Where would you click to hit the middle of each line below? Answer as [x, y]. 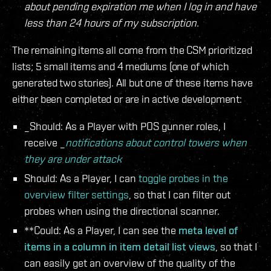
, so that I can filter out [180, 195]
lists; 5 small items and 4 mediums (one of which [121, 67]
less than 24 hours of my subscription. [112, 23]
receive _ [45, 143]
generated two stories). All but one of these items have [133, 83]
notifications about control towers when [156, 143]
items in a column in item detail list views [120, 247]
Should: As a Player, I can [81, 178]
